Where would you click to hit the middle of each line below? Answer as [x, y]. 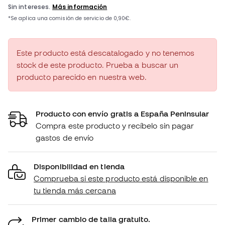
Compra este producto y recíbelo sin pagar [115, 126]
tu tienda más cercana [75, 191]
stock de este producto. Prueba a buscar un [98, 65]
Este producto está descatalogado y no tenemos [106, 53]
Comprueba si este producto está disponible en [121, 179]
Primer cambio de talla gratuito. [91, 219]
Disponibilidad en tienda [79, 166]
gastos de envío [65, 138]
